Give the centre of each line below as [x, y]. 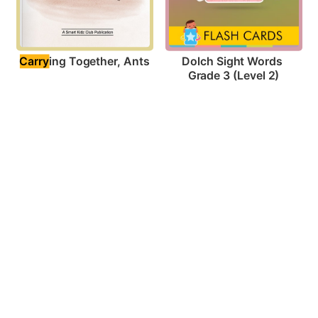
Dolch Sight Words [232, 61]
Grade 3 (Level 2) [234, 76]
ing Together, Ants [99, 61]
